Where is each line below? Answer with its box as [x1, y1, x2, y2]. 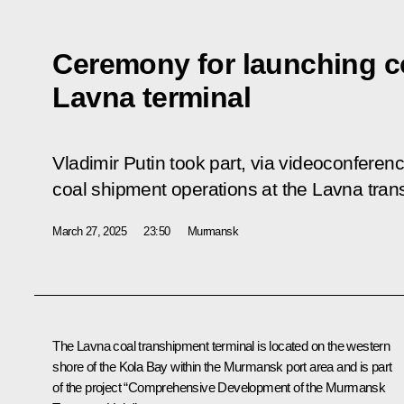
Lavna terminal [52, 80, 251, 114]
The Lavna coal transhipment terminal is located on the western [52, 337, 390, 353]
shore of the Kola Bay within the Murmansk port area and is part [52, 358, 392, 374]
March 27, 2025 [52, 224, 126, 238]
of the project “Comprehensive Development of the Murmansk [52, 379, 386, 395]
